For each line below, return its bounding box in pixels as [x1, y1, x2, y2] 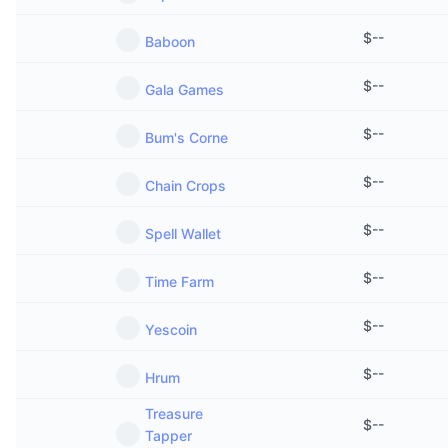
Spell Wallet [145, 225, 221, 242]
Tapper [145, 427, 192, 444]
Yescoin [145, 321, 197, 338]
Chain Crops [145, 177, 226, 194]
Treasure [145, 405, 203, 422]
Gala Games [145, 81, 224, 98]
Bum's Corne [145, 129, 228, 146]
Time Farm [145, 273, 214, 290]
